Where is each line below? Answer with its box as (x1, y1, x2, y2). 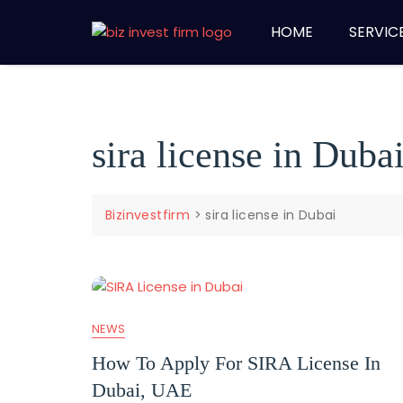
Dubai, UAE (92, 379, 192, 401)
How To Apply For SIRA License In (92, 352, 381, 374)
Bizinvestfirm (105, 206, 191, 224)
